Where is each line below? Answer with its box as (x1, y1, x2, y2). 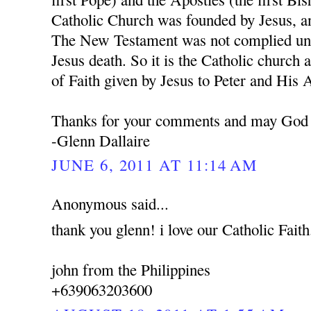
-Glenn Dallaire (51, 129, 151, 151)
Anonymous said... (51, 193, 169, 215)
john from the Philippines (51, 258, 211, 280)
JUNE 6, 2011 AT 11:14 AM (51, 153, 258, 175)
